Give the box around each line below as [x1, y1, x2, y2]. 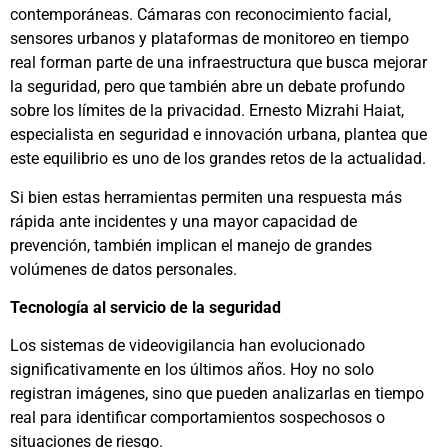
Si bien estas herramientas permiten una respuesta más [10, 187, 402, 207]
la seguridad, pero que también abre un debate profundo [10, 77, 405, 97]
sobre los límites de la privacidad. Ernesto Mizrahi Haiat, [10, 101, 404, 121]
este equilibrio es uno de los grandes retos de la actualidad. [10, 149, 426, 169]
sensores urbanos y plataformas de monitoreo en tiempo [10, 29, 409, 49]
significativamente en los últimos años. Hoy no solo [10, 360, 374, 380]
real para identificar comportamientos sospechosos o [10, 408, 385, 428]
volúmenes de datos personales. [10, 259, 237, 279]
